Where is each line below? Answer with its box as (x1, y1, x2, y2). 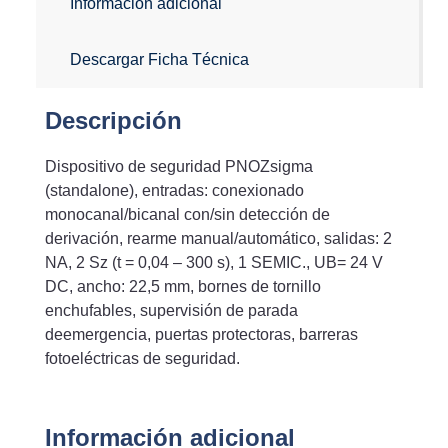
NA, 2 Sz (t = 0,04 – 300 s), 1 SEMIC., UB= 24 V (45, 253, 383, 271)
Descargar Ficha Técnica (70, 50, 250, 68)
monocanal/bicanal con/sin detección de (45, 205, 330, 223)
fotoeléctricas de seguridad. (45, 349, 240, 367)
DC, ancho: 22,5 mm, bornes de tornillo (45, 277, 321, 295)
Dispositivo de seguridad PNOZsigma (45, 157, 313, 175)
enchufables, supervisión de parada (45, 301, 298, 319)
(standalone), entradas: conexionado (45, 181, 304, 199)
